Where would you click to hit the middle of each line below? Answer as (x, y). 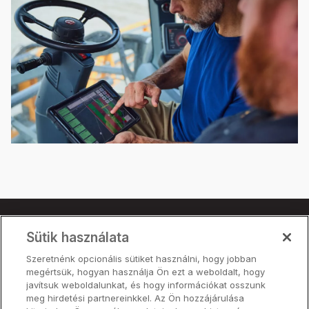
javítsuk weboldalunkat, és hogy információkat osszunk (146, 285)
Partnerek (45, 282)
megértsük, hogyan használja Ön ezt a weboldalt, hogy (146, 272)
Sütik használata (78, 237)
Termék (38, 244)
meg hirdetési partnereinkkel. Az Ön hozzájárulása (136, 298)
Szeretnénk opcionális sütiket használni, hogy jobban (142, 259)
